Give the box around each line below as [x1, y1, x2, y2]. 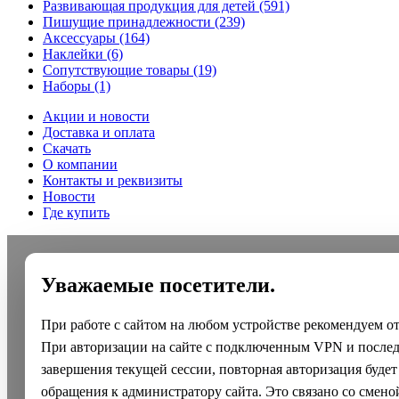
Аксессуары [43, 29, 116, 45]
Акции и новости [43, 108, 150, 124]
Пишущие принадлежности [43, 13, 211, 29]
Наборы [43, 77, 91, 94]
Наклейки [43, 45, 103, 61]
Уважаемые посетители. [41, 273, 275, 297]
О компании [43, 156, 118, 172]
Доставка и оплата [43, 124, 155, 140]
